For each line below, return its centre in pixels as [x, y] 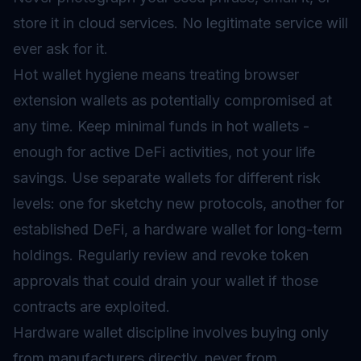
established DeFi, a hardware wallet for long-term [178, 229]
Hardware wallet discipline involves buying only [171, 332]
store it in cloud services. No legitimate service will [180, 23]
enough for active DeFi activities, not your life [164, 152]
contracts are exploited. [91, 307]
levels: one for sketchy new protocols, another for [178, 203]
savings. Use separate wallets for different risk [167, 178]
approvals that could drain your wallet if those [166, 281]
